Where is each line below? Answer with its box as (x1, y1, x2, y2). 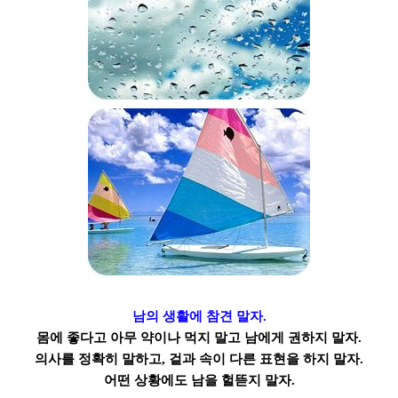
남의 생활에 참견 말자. (131, 308, 267, 323)
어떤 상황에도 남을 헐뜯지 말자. (103, 372, 295, 387)
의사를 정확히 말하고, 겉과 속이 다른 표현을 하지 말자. (35, 351, 363, 366)
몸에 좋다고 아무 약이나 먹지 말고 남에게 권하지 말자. (36, 330, 362, 345)
